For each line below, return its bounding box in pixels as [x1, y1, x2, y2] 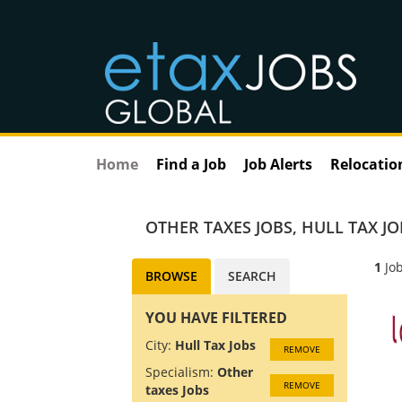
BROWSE [145, 267, 197, 284]
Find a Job [156, 153, 226, 174]
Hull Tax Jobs [175, 336, 256, 354]
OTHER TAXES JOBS [145, 215, 293, 238]
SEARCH [228, 267, 276, 284]
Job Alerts [244, 153, 312, 174]
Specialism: [145, 363, 214, 380]
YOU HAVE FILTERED [145, 307, 287, 328]
